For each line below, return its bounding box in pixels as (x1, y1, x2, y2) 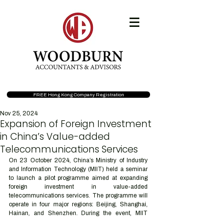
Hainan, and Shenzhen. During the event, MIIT (9, 210, 148, 217)
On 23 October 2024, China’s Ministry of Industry (9, 157, 148, 164)
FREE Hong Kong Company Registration (33, 92, 124, 97)
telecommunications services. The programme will (9, 192, 148, 199)
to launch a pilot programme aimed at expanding (9, 175, 148, 181)
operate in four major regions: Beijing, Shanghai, (9, 201, 148, 208)
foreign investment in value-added (9, 183, 148, 190)
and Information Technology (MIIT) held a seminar (9, 166, 148, 173)
